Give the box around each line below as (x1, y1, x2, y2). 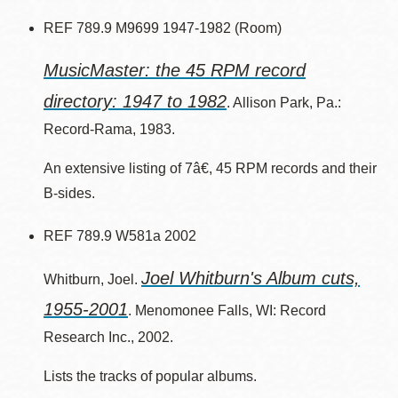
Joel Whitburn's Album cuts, (141, 268, 360, 288)
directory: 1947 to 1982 (44, 92, 227, 111)
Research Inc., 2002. (44, 330, 173, 345)
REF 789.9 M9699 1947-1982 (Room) (44, 20, 282, 36)
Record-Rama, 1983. (44, 122, 175, 137)
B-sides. (44, 186, 95, 201)
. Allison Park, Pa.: (227, 95, 341, 110)
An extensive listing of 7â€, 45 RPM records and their (44, 161, 377, 176)
